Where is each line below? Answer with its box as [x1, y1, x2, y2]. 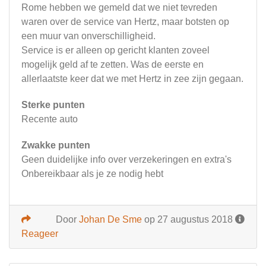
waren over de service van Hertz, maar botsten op [21, 17, 229, 27]
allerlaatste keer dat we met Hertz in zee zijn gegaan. [21, 74, 243, 84]
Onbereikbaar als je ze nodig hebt [21, 169, 163, 179]
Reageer [21, 229, 58, 239]
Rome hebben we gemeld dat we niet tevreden [21, 2, 217, 13]
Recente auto [21, 114, 78, 125]
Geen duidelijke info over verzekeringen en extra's [21, 154, 232, 165]
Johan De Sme [79, 214, 142, 225]
